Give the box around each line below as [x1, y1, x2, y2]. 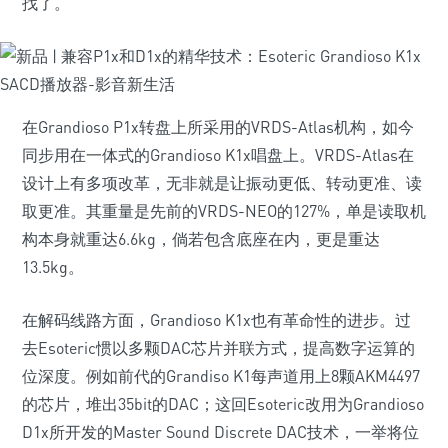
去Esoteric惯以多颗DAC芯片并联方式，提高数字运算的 [22, 338, 415, 358]
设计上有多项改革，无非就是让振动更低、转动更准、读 [22, 173, 422, 193]
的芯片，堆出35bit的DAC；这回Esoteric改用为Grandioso [22, 394, 424, 414]
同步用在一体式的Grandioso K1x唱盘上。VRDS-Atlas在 [22, 145, 414, 165]
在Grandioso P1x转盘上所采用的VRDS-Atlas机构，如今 [22, 117, 414, 137]
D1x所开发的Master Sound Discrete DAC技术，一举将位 [22, 422, 419, 442]
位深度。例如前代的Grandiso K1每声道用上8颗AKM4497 [22, 366, 420, 386]
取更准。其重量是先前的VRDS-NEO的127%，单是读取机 [22, 201, 426, 221]
